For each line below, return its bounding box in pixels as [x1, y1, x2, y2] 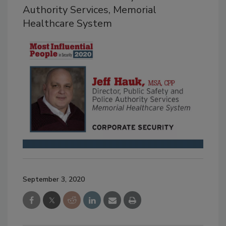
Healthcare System [23, 16, 112, 30]
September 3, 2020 [23, 175, 85, 185]
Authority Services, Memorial [23, 3, 156, 17]
